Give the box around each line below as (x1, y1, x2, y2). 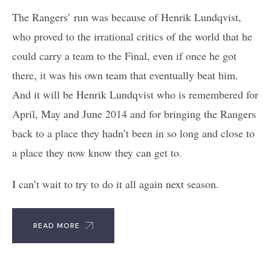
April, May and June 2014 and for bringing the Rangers (12, 106, 256, 121)
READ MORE (33, 220, 80, 230)
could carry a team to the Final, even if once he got (12, 48, 237, 63)
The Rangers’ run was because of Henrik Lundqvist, (12, 9, 241, 24)
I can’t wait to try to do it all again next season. (12, 176, 219, 191)
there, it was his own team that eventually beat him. (12, 67, 238, 82)
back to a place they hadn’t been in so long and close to (12, 125, 255, 140)
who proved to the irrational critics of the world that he (12, 28, 252, 44)
